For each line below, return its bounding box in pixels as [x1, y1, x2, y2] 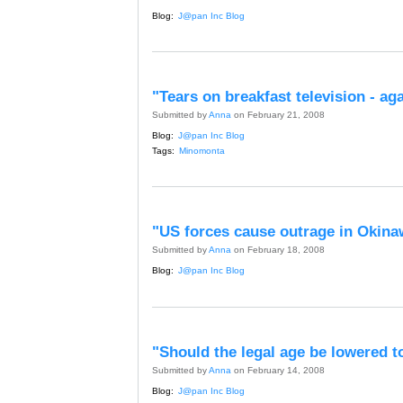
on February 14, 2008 [231, 365, 325, 376]
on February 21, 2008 [231, 110, 325, 121]
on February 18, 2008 [231, 245, 325, 255]
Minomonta [179, 145, 225, 156]
